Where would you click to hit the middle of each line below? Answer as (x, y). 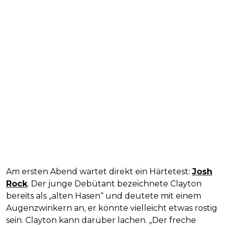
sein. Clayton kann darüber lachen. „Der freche (101, 220)
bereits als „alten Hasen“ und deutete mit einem (104, 196)
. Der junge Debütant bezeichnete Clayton (115, 183)
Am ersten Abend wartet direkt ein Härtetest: (99, 171)
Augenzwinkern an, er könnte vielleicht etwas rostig (112, 208)
